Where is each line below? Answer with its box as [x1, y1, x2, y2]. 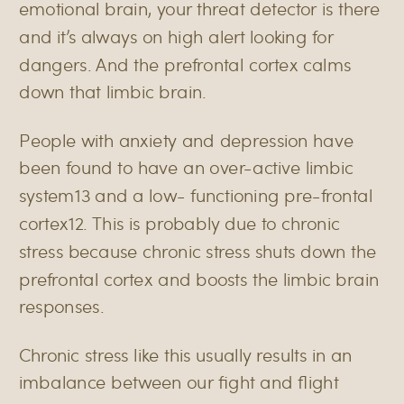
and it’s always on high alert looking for [19, 23, 334, 49]
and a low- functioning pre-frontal [89, 182, 373, 207]
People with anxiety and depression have [19, 127, 354, 151]
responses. [19, 294, 104, 318]
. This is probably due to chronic [83, 210, 340, 235]
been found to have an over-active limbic [19, 155, 354, 179]
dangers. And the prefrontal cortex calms [19, 51, 352, 76]
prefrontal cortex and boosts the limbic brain [19, 266, 380, 290]
